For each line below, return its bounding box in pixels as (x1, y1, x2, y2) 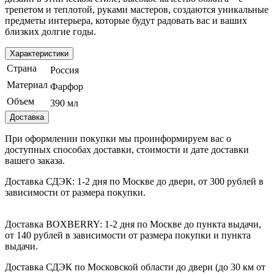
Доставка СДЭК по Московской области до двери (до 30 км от (5, 261, 265, 272)
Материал (7, 79, 48, 90)
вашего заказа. (5, 155, 65, 166)
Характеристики (10, 48, 68, 58)
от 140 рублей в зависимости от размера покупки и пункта (5, 229, 251, 240)
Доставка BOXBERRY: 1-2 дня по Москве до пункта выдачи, (5, 218, 261, 229)
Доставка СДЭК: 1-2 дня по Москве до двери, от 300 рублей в (5, 176, 264, 187)
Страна (7, 62, 37, 73)
